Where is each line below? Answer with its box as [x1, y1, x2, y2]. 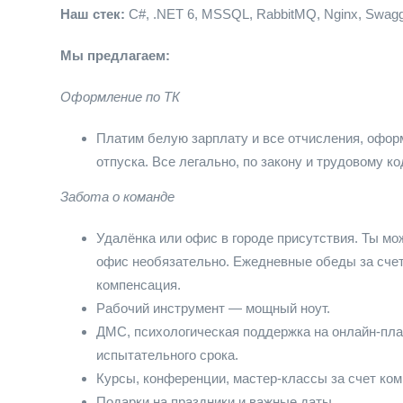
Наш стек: [60, 6, 125, 22]
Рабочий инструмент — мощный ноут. [96, 300, 330, 316]
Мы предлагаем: [60, 48, 170, 63]
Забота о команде [60, 189, 175, 204]
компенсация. [96, 277, 181, 292]
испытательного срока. [96, 347, 238, 363]
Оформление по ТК [60, 89, 180, 104]
